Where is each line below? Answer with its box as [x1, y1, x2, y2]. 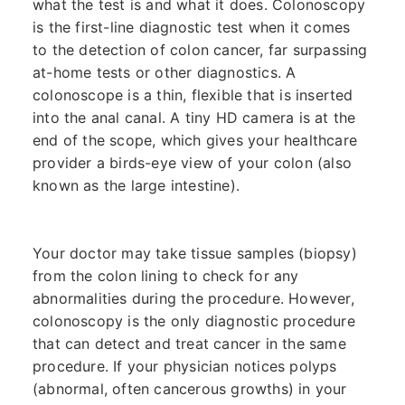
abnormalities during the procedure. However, [32, 288, 354, 307]
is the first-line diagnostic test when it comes [32, 17, 351, 36]
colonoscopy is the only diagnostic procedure [32, 311, 355, 330]
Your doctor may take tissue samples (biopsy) [32, 243, 357, 262]
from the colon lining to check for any [32, 266, 299, 285]
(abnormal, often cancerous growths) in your [32, 379, 347, 398]
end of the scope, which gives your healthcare [32, 130, 357, 149]
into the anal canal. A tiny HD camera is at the [32, 108, 356, 127]
